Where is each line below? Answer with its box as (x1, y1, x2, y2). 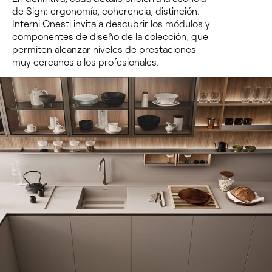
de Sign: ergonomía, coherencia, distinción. (12, 5, 200, 17)
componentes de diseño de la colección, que (12, 30, 208, 42)
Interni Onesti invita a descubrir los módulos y (12, 18, 210, 30)
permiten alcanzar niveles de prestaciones (12, 43, 196, 55)
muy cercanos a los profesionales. (12, 56, 159, 68)
